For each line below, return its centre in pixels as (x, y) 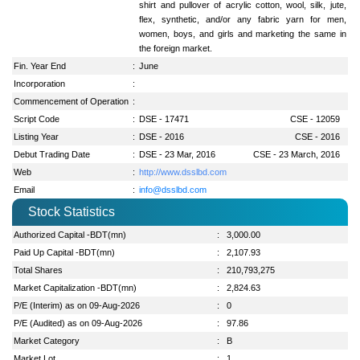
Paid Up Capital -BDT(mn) (65, 252)
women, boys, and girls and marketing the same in (243, 33)
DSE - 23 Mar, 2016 (178, 154)
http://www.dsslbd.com (183, 172)
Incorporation (40, 83)
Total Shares (39, 270)
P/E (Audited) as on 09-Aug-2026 (78, 323)
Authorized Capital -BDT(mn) (70, 234)
